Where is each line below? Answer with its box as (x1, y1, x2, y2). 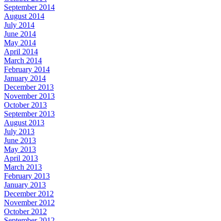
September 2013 (4, 109, 55, 118)
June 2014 (4, 29, 36, 38)
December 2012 (4, 189, 54, 198)
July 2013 (4, 127, 35, 136)
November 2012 (4, 198, 55, 207)
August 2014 (4, 11, 44, 20)
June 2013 (4, 136, 36, 145)
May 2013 (4, 145, 36, 153)
